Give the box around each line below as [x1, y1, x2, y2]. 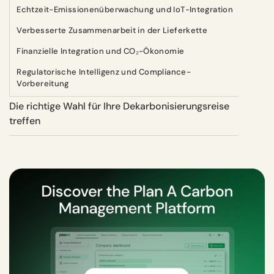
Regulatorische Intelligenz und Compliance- [17, 66, 191, 77]
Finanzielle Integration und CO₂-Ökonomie [17, 45, 185, 56]
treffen [9, 114, 40, 127]
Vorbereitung [17, 78, 69, 89]
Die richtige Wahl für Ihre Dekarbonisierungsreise [9, 99, 229, 113]
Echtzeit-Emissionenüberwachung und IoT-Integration [17, 4, 233, 15]
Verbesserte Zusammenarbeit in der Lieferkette [17, 24, 208, 35]
